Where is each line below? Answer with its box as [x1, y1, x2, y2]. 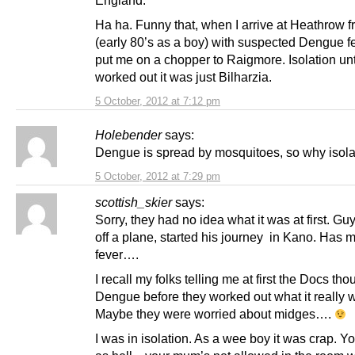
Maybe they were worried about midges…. [95, 307, 334, 322]
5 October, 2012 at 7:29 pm [95, 170, 220, 183]
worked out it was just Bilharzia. [95, 70, 272, 85]
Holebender [95, 128, 162, 143]
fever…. [95, 247, 139, 262]
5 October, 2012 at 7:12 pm [95, 95, 220, 108]
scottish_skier [95, 195, 172, 210]
